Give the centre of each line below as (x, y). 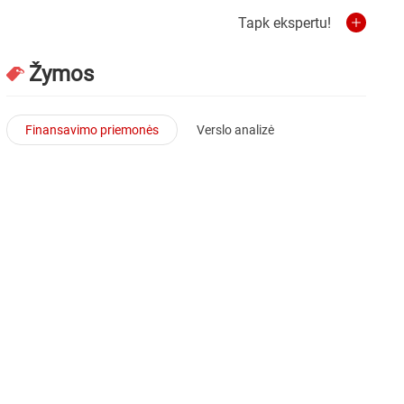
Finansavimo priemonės (92, 129)
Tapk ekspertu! (285, 23)
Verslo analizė (236, 129)
